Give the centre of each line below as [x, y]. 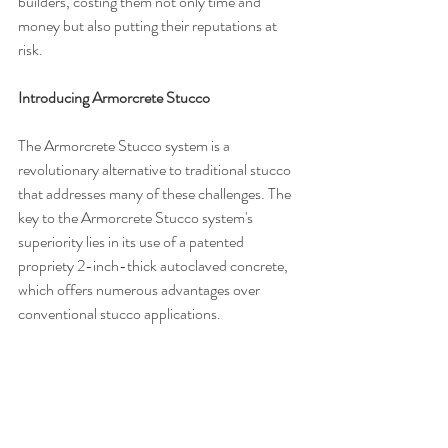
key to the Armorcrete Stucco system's [137, 217]
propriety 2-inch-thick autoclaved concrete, [154, 265]
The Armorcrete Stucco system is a [125, 145]
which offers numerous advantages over [140, 289]
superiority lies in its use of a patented [132, 241]
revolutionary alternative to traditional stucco [156, 169]
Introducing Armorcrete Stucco [114, 97]
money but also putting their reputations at [149, 25]
